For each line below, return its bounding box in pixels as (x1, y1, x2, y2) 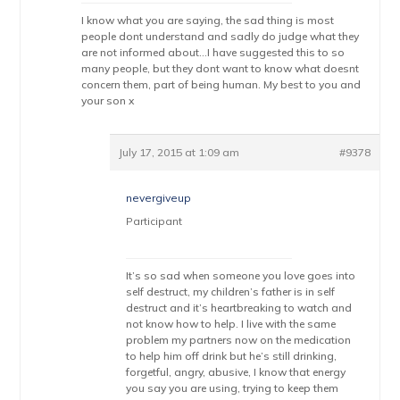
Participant (126, 214, 183, 228)
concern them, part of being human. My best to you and (81, 78, 362, 91)
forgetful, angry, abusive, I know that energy (126, 365, 346, 379)
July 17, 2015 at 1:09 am (119, 146, 240, 159)
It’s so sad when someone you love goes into (126, 269, 356, 282)
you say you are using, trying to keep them (126, 381, 339, 395)
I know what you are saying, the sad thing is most (81, 13, 335, 27)
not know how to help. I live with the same (126, 317, 337, 330)
